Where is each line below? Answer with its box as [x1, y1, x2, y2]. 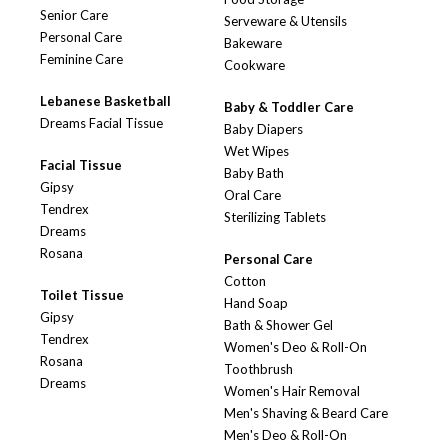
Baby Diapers [224, 121, 303, 138]
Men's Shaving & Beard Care [224, 405, 388, 422]
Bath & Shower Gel [224, 317, 333, 334]
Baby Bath [224, 165, 284, 182]
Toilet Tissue [40, 287, 124, 304]
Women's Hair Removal [224, 383, 360, 400]
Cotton [224, 273, 266, 290]
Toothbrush [224, 361, 293, 378]
